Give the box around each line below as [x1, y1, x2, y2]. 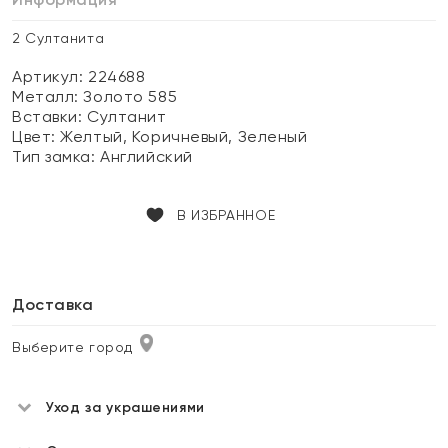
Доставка [12, 295, 94, 314]
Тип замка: [12, 147, 101, 166]
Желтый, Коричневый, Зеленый [60, 127, 308, 146]
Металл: [12, 87, 84, 106]
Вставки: [12, 107, 88, 126]
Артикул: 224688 [12, 67, 146, 86]
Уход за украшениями [46, 399, 205, 416]
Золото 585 [83, 87, 178, 106]
